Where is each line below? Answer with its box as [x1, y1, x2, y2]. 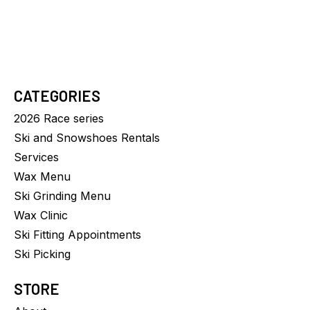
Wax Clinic [14, 208, 68, 223]
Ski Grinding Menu [14, 189, 111, 203]
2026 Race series [14, 111, 104, 126]
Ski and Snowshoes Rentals [14, 131, 160, 145]
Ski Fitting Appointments [14, 228, 141, 242]
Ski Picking [14, 247, 71, 262]
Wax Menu [14, 170, 71, 184]
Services [14, 150, 59, 165]
